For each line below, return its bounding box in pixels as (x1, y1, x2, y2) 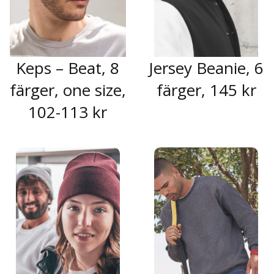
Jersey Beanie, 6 (149, 56, 264, 79)
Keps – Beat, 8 (16, 56, 120, 79)
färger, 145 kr (156, 78, 256, 101)
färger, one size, (9, 78, 126, 101)
